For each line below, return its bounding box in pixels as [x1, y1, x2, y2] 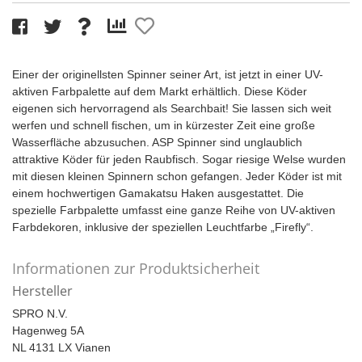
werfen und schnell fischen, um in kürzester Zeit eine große [12, 119, 315, 133]
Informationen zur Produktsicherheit [12, 259, 259, 279]
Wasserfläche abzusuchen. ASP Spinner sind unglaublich [12, 136, 302, 149]
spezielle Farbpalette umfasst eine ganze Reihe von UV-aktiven [12, 204, 335, 217]
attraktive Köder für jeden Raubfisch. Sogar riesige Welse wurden [12, 153, 346, 166]
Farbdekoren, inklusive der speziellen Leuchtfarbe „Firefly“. [12, 221, 314, 234]
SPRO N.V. [12, 307, 68, 321]
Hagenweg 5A [12, 324, 84, 338]
